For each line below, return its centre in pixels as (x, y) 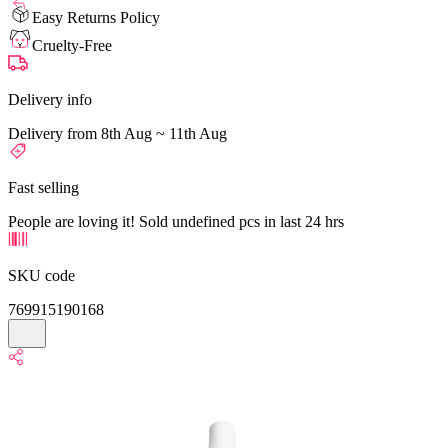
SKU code (41, 275)
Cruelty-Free (72, 45)
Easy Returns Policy (96, 17)
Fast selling (43, 187)
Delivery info (50, 99)
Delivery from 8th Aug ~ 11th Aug (117, 133)
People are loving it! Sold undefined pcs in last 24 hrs (176, 221)
